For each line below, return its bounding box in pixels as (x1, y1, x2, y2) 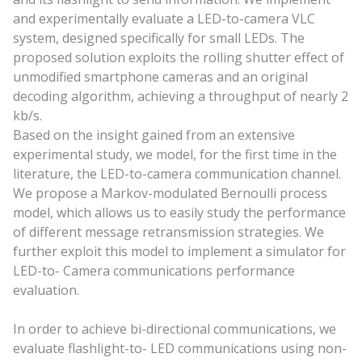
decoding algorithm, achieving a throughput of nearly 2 (12, 87, 348, 105)
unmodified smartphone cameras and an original (12, 68, 308, 86)
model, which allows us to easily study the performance (12, 204, 346, 221)
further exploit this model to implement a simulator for (12, 242, 346, 260)
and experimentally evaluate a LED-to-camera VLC (12, 10, 315, 27)
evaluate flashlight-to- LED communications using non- (12, 339, 347, 357)
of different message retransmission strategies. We (12, 223, 324, 241)
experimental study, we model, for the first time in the (12, 145, 337, 163)
